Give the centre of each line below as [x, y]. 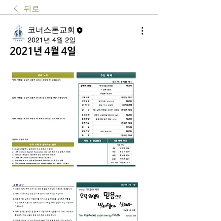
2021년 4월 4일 [43, 52]
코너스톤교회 [51, 30]
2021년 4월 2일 [52, 40]
